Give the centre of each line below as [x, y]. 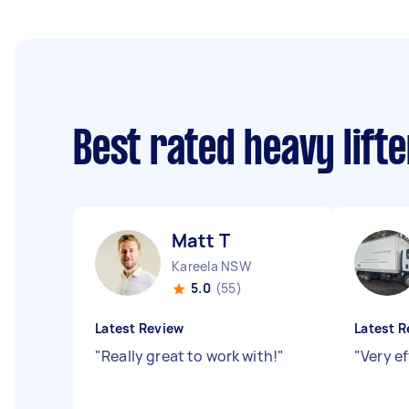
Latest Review [140, 328]
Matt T [201, 241]
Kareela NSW [211, 266]
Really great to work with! [190, 356]
